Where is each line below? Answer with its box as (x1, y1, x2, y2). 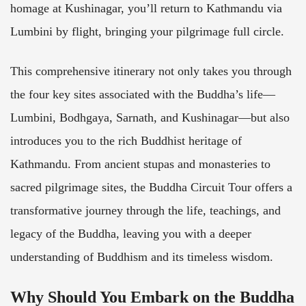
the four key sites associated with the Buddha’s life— (10, 87, 275, 101)
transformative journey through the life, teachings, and (10, 203, 281, 217)
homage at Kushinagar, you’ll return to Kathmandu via (10, 1, 282, 15)
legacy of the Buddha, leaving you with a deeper (10, 226, 251, 240)
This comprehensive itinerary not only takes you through (10, 64, 292, 78)
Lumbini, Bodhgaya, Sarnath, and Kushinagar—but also (10, 110, 290, 124)
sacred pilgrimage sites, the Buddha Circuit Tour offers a (10, 180, 292, 194)
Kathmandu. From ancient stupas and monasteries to (10, 156, 270, 171)
